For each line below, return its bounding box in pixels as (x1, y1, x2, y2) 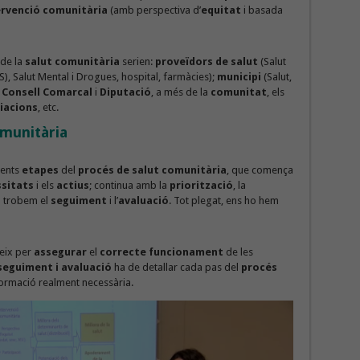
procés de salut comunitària (77, 164, 227, 177)
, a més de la (150, 86, 211, 99)
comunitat (210, 86, 267, 99)
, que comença (226, 164, 293, 177)
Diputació (99, 86, 151, 99)
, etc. (37, 101, 59, 114)
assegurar (33, 246, 89, 259)
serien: (119, 55, 155, 68)
